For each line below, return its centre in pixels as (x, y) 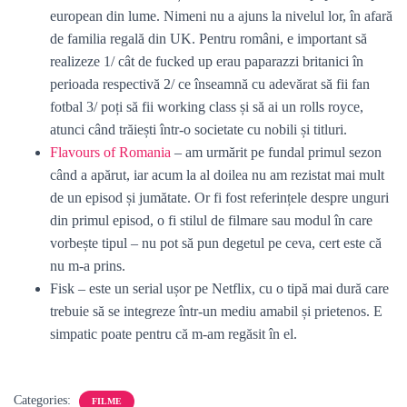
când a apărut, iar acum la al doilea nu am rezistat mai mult (217, 175)
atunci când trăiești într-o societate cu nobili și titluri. (199, 129)
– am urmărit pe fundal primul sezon (276, 152)
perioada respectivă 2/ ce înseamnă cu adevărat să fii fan (210, 84)
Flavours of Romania (110, 152)
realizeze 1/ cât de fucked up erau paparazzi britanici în (207, 61)
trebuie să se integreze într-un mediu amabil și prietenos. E (216, 311)
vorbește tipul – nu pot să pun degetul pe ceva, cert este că (216, 243)
